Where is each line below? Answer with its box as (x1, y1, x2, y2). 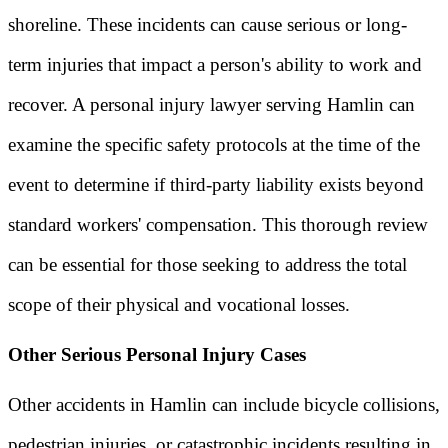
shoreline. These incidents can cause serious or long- (8, 14, 407, 36)
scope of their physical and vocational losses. (8, 294, 350, 316)
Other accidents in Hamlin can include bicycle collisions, (8, 393, 440, 415)
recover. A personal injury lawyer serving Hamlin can (8, 94, 415, 116)
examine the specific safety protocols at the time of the (8, 134, 420, 156)
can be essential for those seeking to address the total (8, 254, 407, 276)
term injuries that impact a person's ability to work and (8, 54, 422, 76)
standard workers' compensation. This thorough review (8, 214, 428, 236)
